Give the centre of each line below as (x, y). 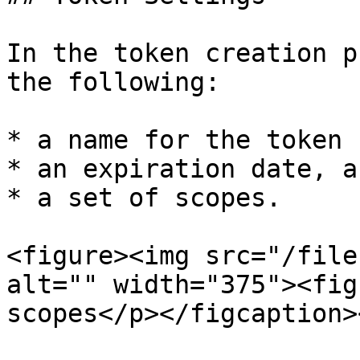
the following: (113, 82)
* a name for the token (174, 140)
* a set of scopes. (144, 198)
